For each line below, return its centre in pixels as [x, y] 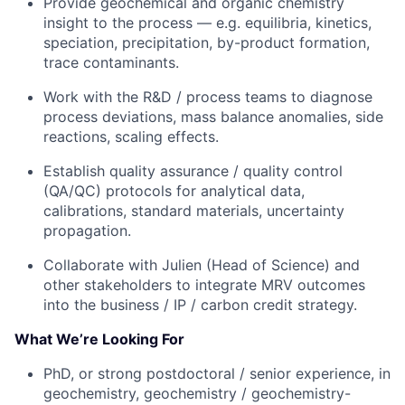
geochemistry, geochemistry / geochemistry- [197, 393]
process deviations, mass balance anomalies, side [213, 117]
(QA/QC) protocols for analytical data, [174, 191]
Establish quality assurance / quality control [193, 171]
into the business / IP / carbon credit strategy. [200, 305]
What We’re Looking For [99, 339]
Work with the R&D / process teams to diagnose [208, 97]
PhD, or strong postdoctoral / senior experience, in [217, 373]
